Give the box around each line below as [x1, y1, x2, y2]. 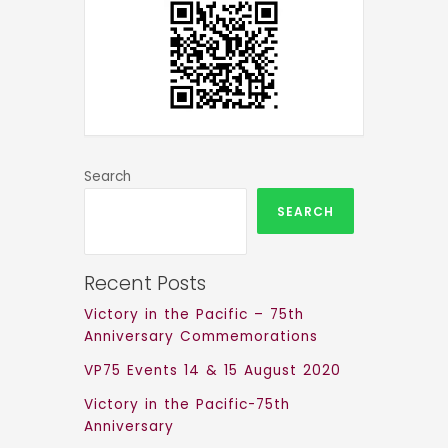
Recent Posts [84, 269, 206, 297]
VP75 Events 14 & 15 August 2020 [84, 360, 341, 380]
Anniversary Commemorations [84, 326, 318, 346]
